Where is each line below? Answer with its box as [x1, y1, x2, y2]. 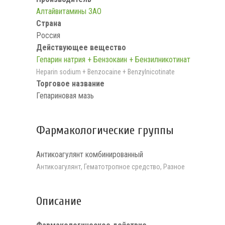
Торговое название [36, 78, 104, 88]
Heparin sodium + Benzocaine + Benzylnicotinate [36, 67, 175, 76]
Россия [36, 30, 60, 40]
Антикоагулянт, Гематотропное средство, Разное [36, 162, 185, 171]
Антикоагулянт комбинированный [36, 149, 143, 159]
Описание [36, 194, 81, 208]
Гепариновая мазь [36, 90, 94, 100]
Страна [36, 18, 61, 28]
